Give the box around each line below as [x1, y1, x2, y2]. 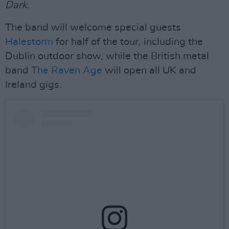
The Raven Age [31, 65, 102, 76]
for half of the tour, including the [53, 37, 203, 47]
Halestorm [5, 37, 53, 47]
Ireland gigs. [5, 80, 62, 90]
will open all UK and [102, 65, 196, 76]
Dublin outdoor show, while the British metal [5, 51, 209, 61]
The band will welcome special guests [5, 22, 181, 33]
